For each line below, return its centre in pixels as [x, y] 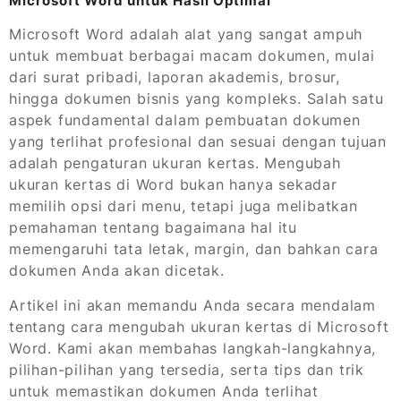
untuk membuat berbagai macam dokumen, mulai [192, 56]
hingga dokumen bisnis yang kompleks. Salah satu [196, 99]
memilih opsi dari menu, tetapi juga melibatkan [183, 206]
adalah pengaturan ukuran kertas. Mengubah [175, 163]
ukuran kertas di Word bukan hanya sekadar [173, 185]
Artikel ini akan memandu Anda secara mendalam [192, 306]
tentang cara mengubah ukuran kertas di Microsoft [199, 327]
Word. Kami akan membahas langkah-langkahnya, [193, 349]
